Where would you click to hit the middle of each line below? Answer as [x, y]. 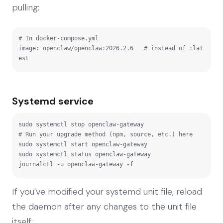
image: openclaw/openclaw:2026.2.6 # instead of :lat [111, 48]
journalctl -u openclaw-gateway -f [76, 164]
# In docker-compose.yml [58, 38]
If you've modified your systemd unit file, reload [107, 191]
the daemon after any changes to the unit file [104, 206]
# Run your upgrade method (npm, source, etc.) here [106, 134]
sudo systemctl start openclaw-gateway [83, 144]
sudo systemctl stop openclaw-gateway [81, 124]
